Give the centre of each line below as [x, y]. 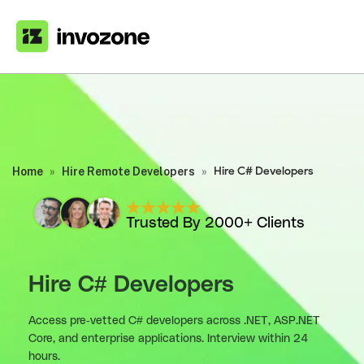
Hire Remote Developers [128, 171]
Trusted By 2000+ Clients [216, 223]
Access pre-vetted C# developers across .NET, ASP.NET [174, 321]
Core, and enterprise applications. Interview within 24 [168, 339]
